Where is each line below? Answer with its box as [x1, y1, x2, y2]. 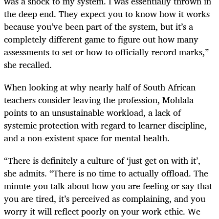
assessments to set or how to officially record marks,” [4, 44, 209, 59]
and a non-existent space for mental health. [4, 130, 170, 145]
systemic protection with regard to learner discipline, [4, 117, 207, 132]
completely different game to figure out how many [4, 31, 198, 46]
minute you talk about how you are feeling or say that [4, 178, 212, 194]
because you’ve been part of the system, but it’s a [4, 19, 193, 34]
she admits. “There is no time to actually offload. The [4, 166, 208, 181]
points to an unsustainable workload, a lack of [4, 105, 181, 120]
